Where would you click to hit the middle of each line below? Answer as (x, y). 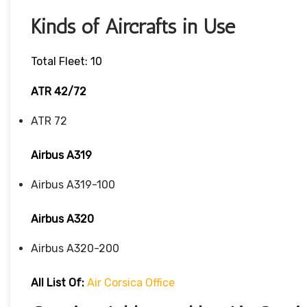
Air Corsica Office (131, 283)
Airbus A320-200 (75, 249)
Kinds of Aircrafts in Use (133, 27)
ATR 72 (49, 121)
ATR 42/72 (59, 92)
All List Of (56, 283)
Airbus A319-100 (73, 185)
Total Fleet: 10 (66, 62)
